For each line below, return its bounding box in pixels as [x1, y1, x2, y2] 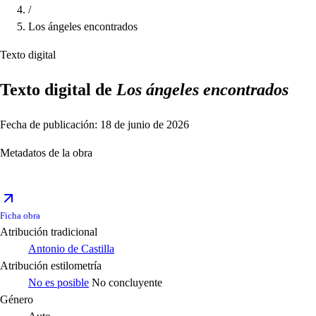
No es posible [28, 276, 89, 289]
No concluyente [92, 276, 162, 289]
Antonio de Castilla [28, 243, 114, 255]
